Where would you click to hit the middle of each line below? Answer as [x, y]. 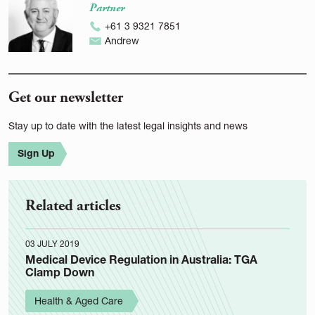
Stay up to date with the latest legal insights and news [128, 125]
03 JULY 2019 [52, 243]
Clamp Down [60, 271]
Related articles [73, 205]
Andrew [122, 40]
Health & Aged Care [79, 300]
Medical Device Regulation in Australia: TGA [141, 259]
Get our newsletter [66, 97]
